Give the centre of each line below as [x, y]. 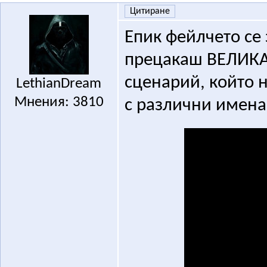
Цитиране [150, 12]
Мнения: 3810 [59, 103]
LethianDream [59, 84]
